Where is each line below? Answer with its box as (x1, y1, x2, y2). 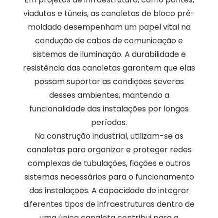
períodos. (91, 117, 127, 128)
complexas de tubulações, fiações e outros (28, 158, 190, 169)
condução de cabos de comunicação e (35, 35, 183, 47)
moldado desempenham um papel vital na (27, 21, 191, 33)
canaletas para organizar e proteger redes (26, 144, 192, 156)
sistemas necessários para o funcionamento (24, 171, 194, 183)
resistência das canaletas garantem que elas (23, 62, 195, 74)
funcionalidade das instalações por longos (29, 103, 189, 115)
